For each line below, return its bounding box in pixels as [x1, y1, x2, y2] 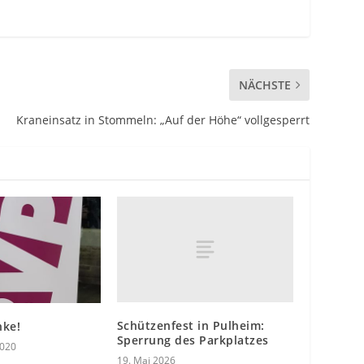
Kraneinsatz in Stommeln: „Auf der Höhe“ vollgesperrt [15, 112, 310, 128]
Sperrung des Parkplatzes [116, 332, 269, 349]
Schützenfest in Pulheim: [116, 318, 265, 334]
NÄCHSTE [238, 77, 291, 93]
